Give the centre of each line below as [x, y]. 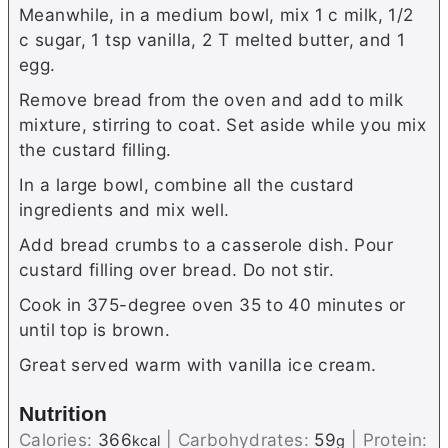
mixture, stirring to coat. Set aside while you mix [223, 124]
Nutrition [63, 414]
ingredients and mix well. [124, 209]
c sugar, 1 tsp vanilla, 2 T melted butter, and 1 [212, 39]
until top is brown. [95, 329]
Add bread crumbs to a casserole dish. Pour [206, 244]
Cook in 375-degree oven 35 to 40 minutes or [212, 304]
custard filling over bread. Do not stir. [177, 269]
